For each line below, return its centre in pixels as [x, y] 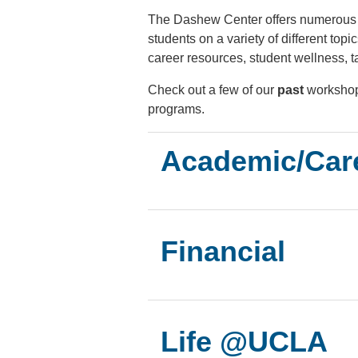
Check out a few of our [212, 89]
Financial [223, 251]
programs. [176, 109]
